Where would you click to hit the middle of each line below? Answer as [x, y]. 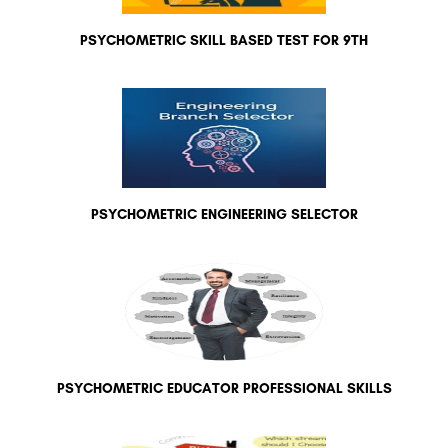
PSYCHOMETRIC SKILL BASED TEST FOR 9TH [224, 41]
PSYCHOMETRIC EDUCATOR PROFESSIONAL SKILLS [224, 389]
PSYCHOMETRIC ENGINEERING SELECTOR [224, 215]
